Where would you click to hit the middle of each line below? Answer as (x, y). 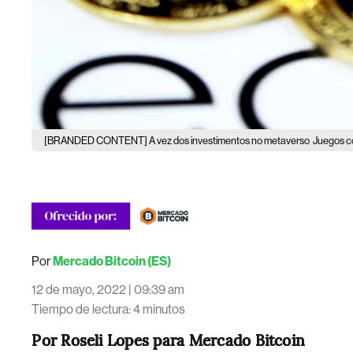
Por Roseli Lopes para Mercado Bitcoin (169, 340)
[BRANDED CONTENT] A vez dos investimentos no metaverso (177, 140)
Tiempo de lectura (80, 310)
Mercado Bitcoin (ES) (112, 262)
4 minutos (160, 310)
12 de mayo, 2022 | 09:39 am (108, 290)
